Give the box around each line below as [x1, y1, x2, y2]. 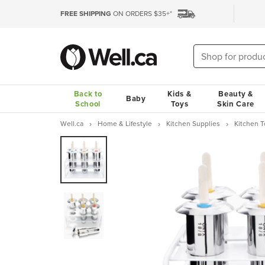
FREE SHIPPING [60, 8, 111, 18]
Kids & [167, 88, 192, 99]
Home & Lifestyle [98, 118, 152, 128]
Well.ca [60, 118, 83, 128]
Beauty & [218, 88, 253, 99]
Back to [73, 88, 102, 99]
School [75, 98, 101, 109]
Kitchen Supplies [166, 118, 220, 128]
